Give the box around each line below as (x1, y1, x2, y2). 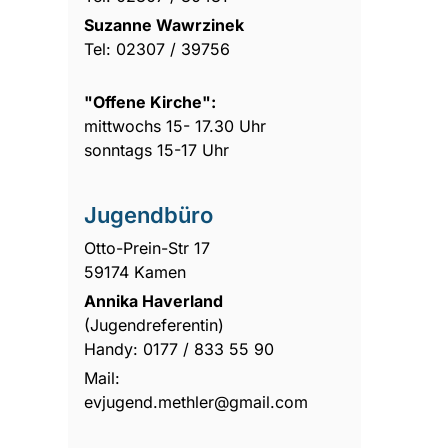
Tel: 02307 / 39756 (84, 38, 231, 59)
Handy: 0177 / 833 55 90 (84, 338, 275, 359)
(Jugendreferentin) (84, 314, 225, 335)
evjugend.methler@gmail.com (84, 391, 309, 412)
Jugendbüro (84, 201, 214, 228)
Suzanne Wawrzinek (84, 14, 245, 35)
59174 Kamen (84, 261, 187, 282)
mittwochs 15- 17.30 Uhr (84, 115, 272, 136)
